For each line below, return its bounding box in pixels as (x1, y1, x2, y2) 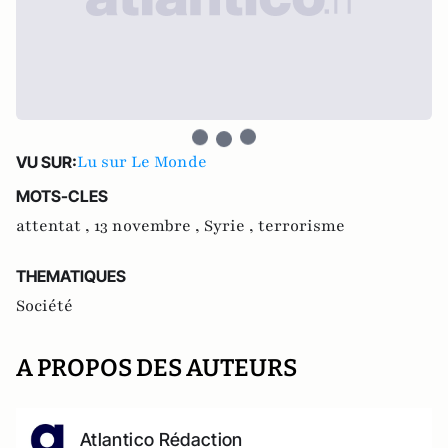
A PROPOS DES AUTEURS (16, 354, 297, 382)
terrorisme (258, 215, 345, 237)
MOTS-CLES (16, 186, 108, 206)
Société (16, 295, 73, 317)
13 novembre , (94, 215, 204, 237)
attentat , (16, 215, 94, 237)
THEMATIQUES (16, 266, 126, 286)
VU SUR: (16, 152, 77, 172)
